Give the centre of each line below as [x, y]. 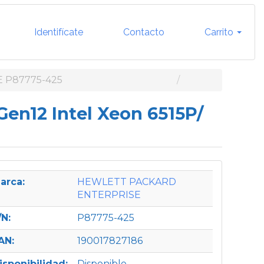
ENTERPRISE [109, 195]
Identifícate [57, 32]
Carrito [219, 32]
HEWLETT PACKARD [126, 182]
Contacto [143, 32]
